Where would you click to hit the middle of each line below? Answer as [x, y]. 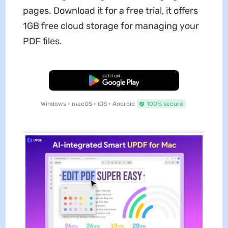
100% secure [165, 104]
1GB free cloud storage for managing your [111, 26]
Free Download [114, 81]
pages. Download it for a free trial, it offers [110, 11]
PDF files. [42, 41]
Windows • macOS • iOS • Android [88, 104]
